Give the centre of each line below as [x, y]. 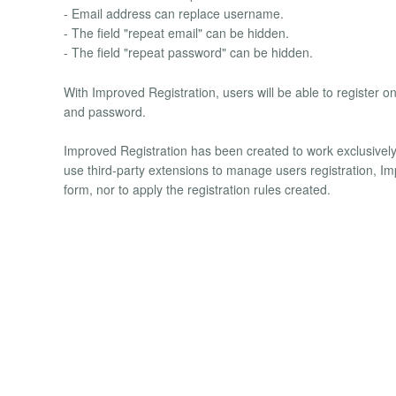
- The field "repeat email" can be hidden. [176, 33]
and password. [105, 111]
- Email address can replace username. [174, 14]
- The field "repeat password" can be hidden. [188, 53]
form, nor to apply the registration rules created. [197, 189]
